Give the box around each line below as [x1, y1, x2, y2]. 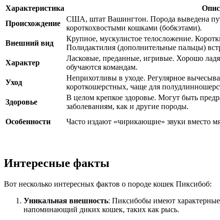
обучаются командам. [66, 63, 137, 72]
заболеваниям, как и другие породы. [66, 102, 189, 111]
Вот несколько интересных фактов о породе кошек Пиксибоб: [4, 179, 212, 188]
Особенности [5, 117, 51, 126]
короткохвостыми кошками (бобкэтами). [66, 24, 202, 32]
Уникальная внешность [24, 196, 108, 205]
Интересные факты [4, 156, 110, 169]
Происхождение [5, 19, 60, 28]
